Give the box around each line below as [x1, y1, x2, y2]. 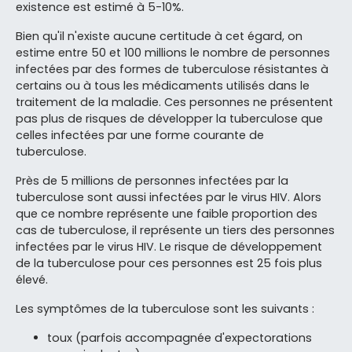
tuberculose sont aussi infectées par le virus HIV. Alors [16, 189, 321, 205]
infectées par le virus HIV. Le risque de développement [16, 238, 322, 255]
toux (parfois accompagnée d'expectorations [47, 329, 312, 346]
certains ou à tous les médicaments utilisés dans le [16, 77, 310, 93]
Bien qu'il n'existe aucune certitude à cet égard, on [16, 27, 302, 44]
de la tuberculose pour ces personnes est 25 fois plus [16, 255, 322, 271]
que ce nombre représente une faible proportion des [16, 205, 317, 222]
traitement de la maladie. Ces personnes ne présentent [16, 93, 333, 110]
